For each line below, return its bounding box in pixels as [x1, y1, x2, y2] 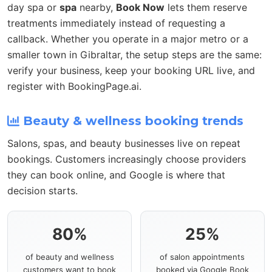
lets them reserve [165, 1, 247, 14]
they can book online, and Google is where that [7, 169, 225, 182]
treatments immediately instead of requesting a [7, 17, 225, 30]
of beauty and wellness [25, 252, 114, 262]
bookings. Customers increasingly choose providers [7, 153, 246, 166]
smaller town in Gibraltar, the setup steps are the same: [7, 49, 262, 61]
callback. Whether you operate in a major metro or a [7, 33, 248, 46]
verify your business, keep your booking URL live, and [7, 64, 255, 77]
